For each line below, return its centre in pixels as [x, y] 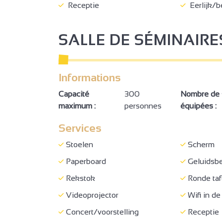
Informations [90, 77]
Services [80, 128]
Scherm [200, 144]
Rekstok [80, 178]
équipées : [198, 106]
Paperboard [85, 161]
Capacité [74, 94]
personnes [143, 106]
